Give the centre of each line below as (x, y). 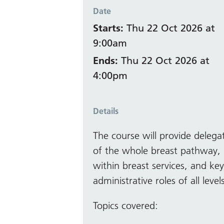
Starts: (108, 28)
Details (106, 111)
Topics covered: (125, 205)
